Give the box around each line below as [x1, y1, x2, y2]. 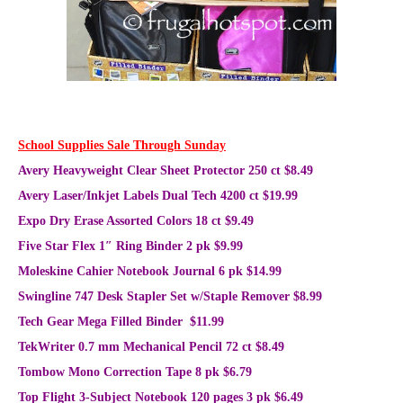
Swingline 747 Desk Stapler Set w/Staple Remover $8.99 [18, 290, 322, 304]
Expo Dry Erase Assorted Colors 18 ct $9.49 [18, 214, 254, 228]
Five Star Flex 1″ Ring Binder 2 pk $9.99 [18, 239, 243, 254]
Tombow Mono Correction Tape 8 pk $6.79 [18, 365, 252, 380]
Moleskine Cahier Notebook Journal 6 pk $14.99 [18, 264, 282, 279]
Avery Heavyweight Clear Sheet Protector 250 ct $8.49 [18, 164, 313, 178]
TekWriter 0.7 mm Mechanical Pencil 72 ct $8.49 [18, 340, 284, 354]
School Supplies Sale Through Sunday [18, 139, 226, 153]
